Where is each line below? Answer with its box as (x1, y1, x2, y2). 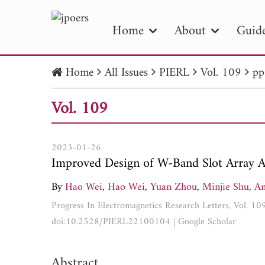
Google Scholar (178, 213, 236, 230)
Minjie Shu (202, 177, 249, 196)
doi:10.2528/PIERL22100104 (51, 213, 170, 230)
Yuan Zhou (150, 177, 197, 196)
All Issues (105, 63, 148, 83)
